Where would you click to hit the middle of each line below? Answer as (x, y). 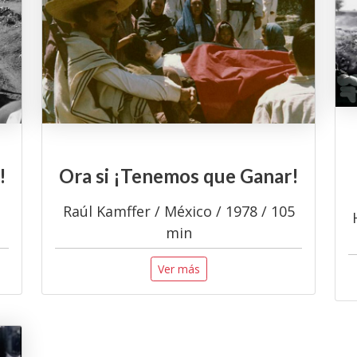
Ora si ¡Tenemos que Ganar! (178, 175)
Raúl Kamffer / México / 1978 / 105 (178, 212)
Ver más (178, 269)
